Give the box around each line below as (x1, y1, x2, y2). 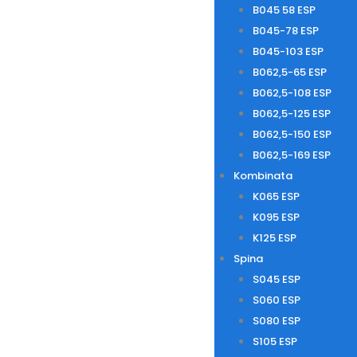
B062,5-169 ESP (252, 147, 331, 163)
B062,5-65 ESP (252, 65, 327, 80)
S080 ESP (252, 313, 300, 328)
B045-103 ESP (252, 44, 324, 59)
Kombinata (233, 168, 292, 183)
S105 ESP (252, 334, 297, 349)
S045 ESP (252, 272, 300, 287)
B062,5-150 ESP (252, 127, 331, 142)
